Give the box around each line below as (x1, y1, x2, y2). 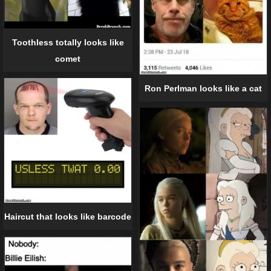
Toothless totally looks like (11, 37, 124, 47)
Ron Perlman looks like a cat (145, 83, 262, 93)
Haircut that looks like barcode (4, 211, 131, 221)
